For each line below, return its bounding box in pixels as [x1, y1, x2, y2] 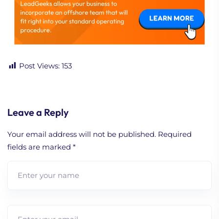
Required [158, 129, 192, 139]
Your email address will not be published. [7, 129, 156, 139]
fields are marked [7, 142, 73, 152]
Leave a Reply [7, 106, 69, 118]
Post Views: [19, 61, 60, 70]
